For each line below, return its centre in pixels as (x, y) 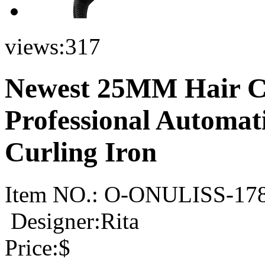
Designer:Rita (75, 221)
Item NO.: (51, 194)
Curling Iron (81, 152)
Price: (32, 247)
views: (35, 46)
